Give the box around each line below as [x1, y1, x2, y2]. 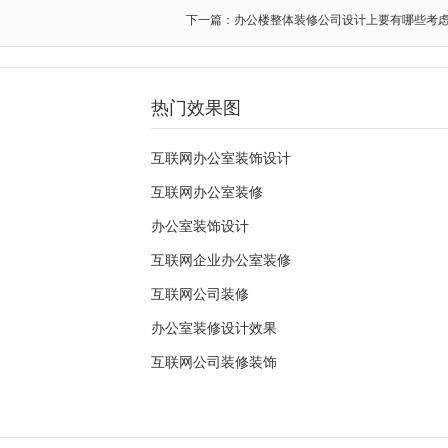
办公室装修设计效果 [151, 320, 277, 336]
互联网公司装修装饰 [151, 354, 277, 370]
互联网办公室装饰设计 [151, 150, 291, 166]
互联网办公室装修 [151, 184, 263, 200]
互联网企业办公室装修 [151, 252, 291, 268]
